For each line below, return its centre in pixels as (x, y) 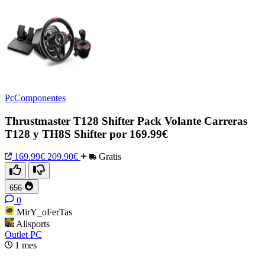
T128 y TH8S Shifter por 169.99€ (86, 134)
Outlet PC (23, 235)
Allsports (33, 224)
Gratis (109, 157)
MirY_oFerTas (44, 212)
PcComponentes (35, 98)
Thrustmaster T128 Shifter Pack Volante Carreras (126, 121)
